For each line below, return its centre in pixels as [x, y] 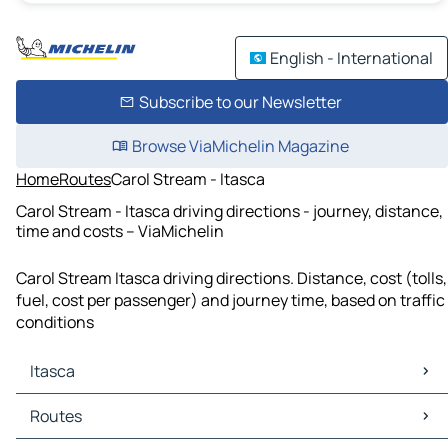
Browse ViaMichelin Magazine [240, 146]
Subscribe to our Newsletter [240, 102]
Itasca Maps [63, 405]
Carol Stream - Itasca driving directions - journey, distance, [229, 210]
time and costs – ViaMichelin [120, 230]
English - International [351, 58]
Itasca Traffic [68, 427]
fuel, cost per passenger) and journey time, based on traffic [230, 300]
